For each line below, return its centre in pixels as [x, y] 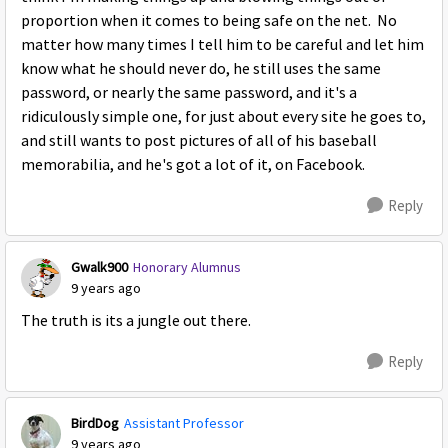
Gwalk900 [99, 267]
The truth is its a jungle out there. [136, 321]
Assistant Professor [184, 423]
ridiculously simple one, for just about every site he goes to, [223, 117]
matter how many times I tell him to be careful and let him [222, 45]
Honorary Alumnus [187, 267]
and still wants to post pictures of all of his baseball [199, 141]
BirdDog [95, 423]
